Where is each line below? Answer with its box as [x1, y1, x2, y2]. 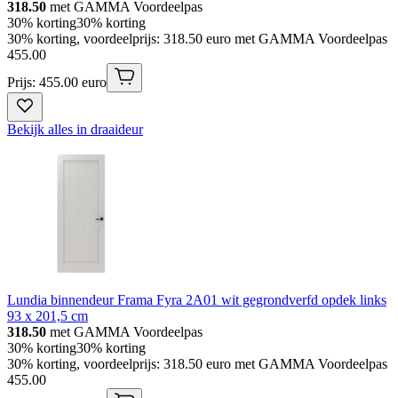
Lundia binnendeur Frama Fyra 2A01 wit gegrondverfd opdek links [7, 292, 386, 308]
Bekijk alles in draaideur [7, 122, 143, 138]
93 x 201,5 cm [7, 308, 88, 324]
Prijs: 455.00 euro [7, 75, 107, 91]
